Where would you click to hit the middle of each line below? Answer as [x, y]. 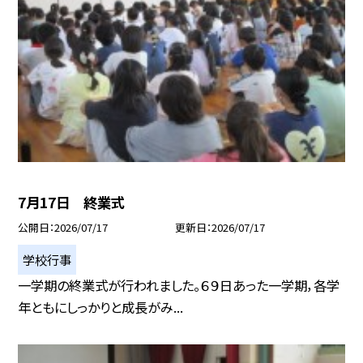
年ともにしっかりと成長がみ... [101, 307]
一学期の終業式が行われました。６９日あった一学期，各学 [179, 285]
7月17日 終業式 [72, 202]
